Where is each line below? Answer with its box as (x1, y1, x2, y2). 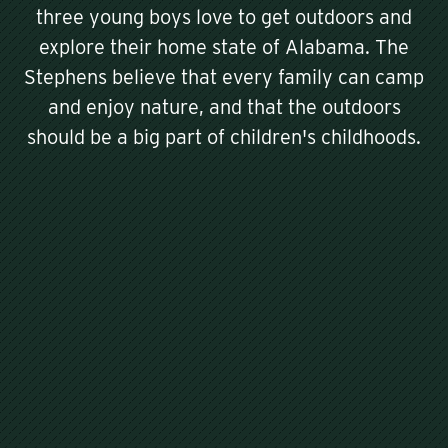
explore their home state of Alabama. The (39, 35, 409, 60)
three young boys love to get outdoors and (36, 5, 412, 30)
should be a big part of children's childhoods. (27, 125, 421, 150)
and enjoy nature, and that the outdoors (47, 95, 401, 120)
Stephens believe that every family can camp (24, 65, 424, 90)
